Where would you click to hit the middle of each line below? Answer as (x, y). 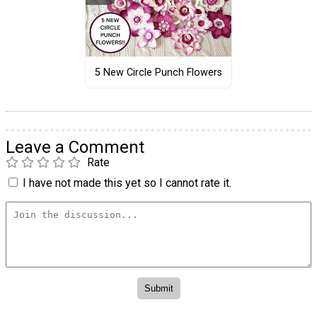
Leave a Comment (75, 148)
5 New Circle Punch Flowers (158, 72)
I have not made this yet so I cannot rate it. (127, 183)
